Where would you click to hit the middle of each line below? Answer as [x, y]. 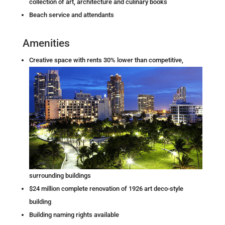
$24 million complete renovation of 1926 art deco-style [106, 188]
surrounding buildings [60, 175]
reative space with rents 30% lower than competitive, [108, 60]
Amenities [46, 43]
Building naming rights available [74, 214]
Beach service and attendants [71, 15]
